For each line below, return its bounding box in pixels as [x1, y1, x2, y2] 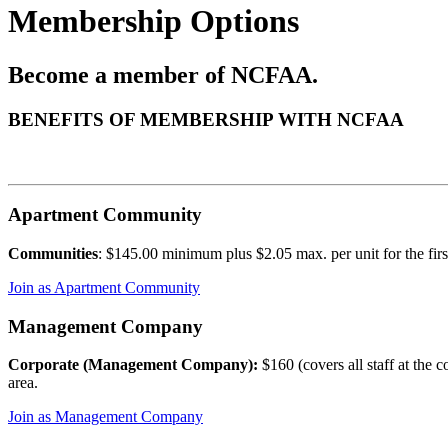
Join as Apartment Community [8, 278, 200, 296]
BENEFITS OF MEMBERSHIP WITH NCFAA [8, 108, 404, 130]
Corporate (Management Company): [8, 356, 258, 374]
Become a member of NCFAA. [8, 61, 318, 88]
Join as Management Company [8, 408, 203, 426]
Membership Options [8, 3, 299, 40]
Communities [8, 244, 98, 262]
